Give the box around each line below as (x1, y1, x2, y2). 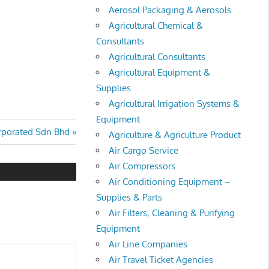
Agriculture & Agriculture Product (109, 128, 241, 141)
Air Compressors (109, 160, 176, 172)
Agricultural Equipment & (109, 66, 211, 78)
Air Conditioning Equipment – (109, 175, 231, 187)
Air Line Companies (109, 238, 188, 250)
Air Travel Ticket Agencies (109, 253, 214, 265)
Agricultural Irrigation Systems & (109, 97, 240, 109)
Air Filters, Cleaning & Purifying (109, 207, 235, 219)
